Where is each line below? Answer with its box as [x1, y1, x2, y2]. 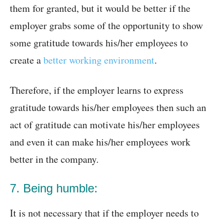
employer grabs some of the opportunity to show [10, 19, 203, 33]
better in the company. [10, 152, 99, 166]
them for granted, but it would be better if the [10, 1, 190, 15]
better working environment [43, 53, 154, 67]
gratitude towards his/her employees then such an [10, 101, 206, 114]
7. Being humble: [10, 182, 98, 195]
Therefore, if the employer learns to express [10, 83, 184, 97]
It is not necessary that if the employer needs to [10, 206, 199, 220]
